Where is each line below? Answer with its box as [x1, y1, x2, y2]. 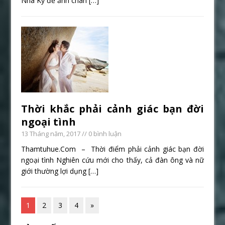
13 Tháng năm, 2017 [21, 129, 81, 138]
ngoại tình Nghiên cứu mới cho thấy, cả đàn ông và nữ [21, 155, 204, 165]
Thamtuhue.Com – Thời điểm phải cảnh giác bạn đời [21, 144, 204, 154]
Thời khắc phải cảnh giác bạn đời [21, 101, 204, 116]
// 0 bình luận [80, 129, 122, 138]
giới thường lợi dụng [21, 166, 89, 176]
